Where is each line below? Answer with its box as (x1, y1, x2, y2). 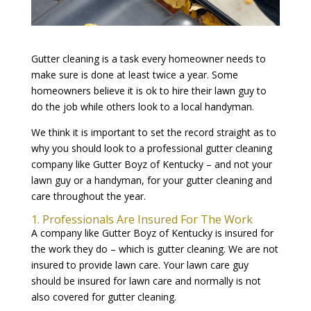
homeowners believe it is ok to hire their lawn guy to (31, 83, 267, 97)
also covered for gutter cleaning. (31, 289, 176, 303)
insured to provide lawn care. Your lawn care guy (31, 258, 249, 271)
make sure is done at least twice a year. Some (31, 67, 238, 81)
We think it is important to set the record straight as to (31, 125, 276, 139)
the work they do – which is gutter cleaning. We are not (31, 242, 278, 255)
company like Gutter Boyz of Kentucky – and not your (31, 157, 272, 171)
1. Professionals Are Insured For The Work (31, 211, 253, 227)
